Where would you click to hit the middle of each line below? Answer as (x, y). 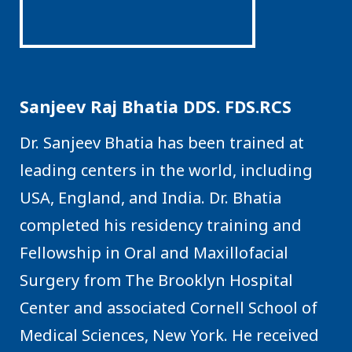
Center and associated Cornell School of (169, 307)
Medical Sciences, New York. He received (169, 335)
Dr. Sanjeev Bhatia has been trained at (162, 142)
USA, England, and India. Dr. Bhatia (150, 197)
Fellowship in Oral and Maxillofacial (154, 252)
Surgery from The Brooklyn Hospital (156, 280)
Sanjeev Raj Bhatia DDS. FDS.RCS (156, 106)
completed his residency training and (161, 225)
